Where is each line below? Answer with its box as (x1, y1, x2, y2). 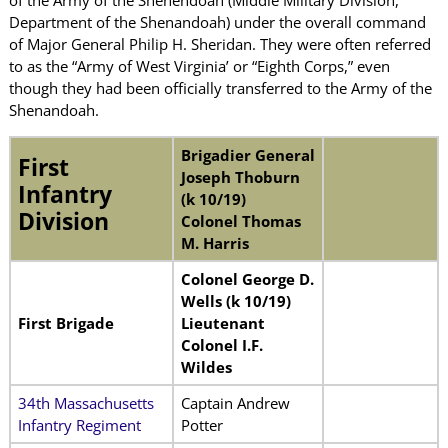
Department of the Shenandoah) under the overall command (8, 11, 426, 32)
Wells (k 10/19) (180, 290, 291, 311)
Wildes (180, 356, 232, 377)
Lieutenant (180, 312, 265, 333)
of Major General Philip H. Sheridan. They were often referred (8, 33, 431, 54)
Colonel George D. (180, 268, 314, 289)
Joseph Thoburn (180, 166, 300, 187)
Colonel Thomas (180, 210, 301, 231)
